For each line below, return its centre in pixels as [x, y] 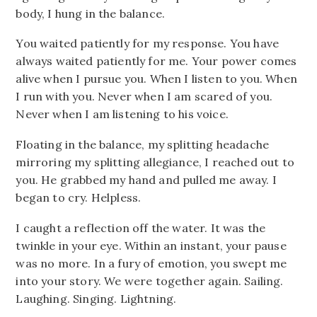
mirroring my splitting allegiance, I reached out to [155, 162]
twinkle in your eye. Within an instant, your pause [151, 245]
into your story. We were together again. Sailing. [150, 281]
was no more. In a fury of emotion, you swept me [151, 263]
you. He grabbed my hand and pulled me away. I [146, 180]
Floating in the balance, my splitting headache [143, 145]
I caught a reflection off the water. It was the [141, 227]
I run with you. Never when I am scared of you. [144, 97]
